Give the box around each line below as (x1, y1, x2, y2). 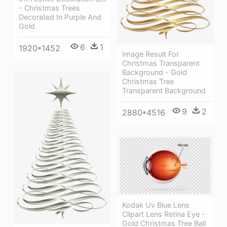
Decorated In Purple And (19, 12, 101, 21)
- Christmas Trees (19, 3, 80, 12)
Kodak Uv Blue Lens (122, 200, 190, 209)
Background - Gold (122, 67, 187, 77)
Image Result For (122, 49, 179, 58)
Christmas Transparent (122, 58, 200, 67)
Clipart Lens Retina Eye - (122, 209, 205, 218)
